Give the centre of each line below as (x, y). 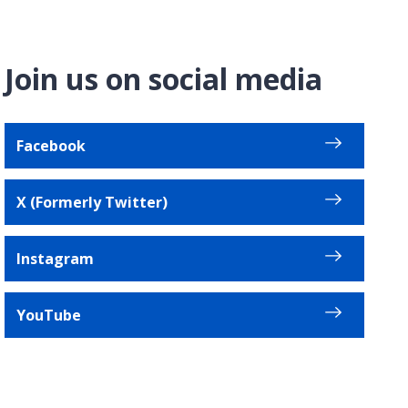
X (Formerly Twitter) (92, 202)
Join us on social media (164, 78)
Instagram (56, 258)
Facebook (51, 145)
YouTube (49, 315)
